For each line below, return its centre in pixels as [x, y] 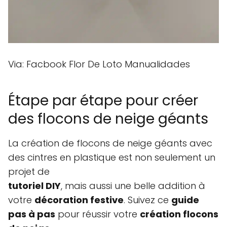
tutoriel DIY [34, 186]
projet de [29, 172]
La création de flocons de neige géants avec [110, 143]
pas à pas [32, 214]
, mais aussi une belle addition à [133, 186]
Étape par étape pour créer [103, 101]
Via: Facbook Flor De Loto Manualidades [99, 64]
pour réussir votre [98, 214]
